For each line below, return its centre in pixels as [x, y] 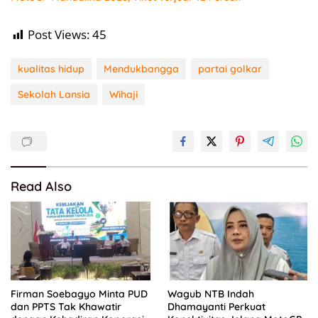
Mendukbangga [141, 69]
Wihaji [124, 95]
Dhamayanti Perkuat [216, 306]
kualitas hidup [51, 69]
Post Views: [59, 35]
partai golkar [230, 69]
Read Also [41, 187]
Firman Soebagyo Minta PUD [79, 294]
